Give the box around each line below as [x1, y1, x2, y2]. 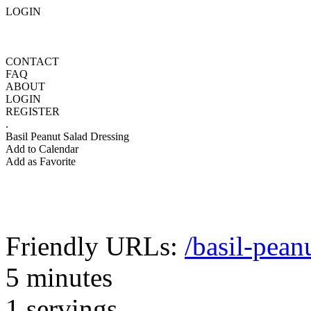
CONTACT [6, 56, 59, 67]
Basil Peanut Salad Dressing [6, 131, 129, 142]
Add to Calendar [6, 143, 78, 155]
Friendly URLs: [6, 231, 185, 261]
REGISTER [6, 106, 60, 117]
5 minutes [6, 262, 112, 292]
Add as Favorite [6, 155, 76, 167]
